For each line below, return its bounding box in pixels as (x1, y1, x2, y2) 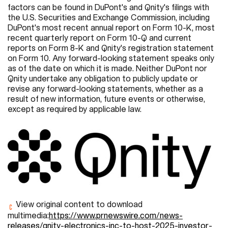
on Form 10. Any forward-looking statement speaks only (8, 53, 214, 63)
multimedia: (8, 211, 49, 220)
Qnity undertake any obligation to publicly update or (8, 73, 198, 83)
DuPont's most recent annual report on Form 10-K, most (8, 22, 215, 32)
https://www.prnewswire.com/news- (49, 211, 183, 220)
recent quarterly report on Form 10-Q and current (8, 33, 191, 42)
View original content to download (14, 199, 142, 209)
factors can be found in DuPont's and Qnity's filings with (8, 2, 209, 12)
